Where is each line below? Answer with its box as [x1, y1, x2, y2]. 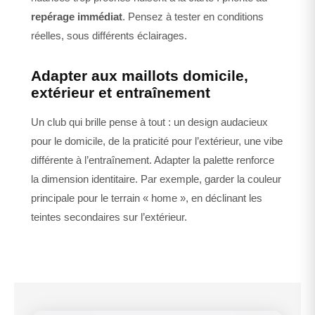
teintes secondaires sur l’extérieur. [31, 211, 187, 224]
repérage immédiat [31, 11, 122, 23]
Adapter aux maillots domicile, [31, 67, 248, 84]
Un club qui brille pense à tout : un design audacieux [31, 116, 268, 129]
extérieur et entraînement [31, 84, 210, 101]
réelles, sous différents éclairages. [31, 30, 187, 42]
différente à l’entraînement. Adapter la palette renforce [31, 154, 274, 167]
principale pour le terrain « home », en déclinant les [31, 192, 262, 205]
